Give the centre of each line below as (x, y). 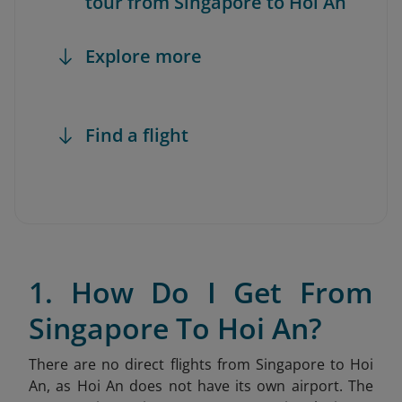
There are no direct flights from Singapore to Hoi (201, 364)
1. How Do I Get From (201, 292)
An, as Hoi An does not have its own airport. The (201, 386)
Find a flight (137, 135)
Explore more (144, 56)
